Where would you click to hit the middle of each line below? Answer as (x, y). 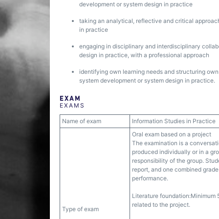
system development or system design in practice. (147, 80)
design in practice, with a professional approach (144, 55)
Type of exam (80, 209)
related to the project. (161, 205)
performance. (150, 178)
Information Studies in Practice (174, 121)
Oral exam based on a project (172, 134)
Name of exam (82, 121)
